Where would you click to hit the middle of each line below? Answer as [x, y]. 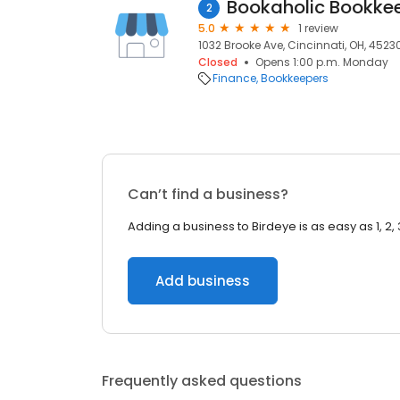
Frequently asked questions [202, 381]
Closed [218, 62]
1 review [318, 28]
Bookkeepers [295, 78]
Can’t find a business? [208, 194]
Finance [234, 78]
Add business [203, 281]
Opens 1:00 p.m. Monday [322, 62]
